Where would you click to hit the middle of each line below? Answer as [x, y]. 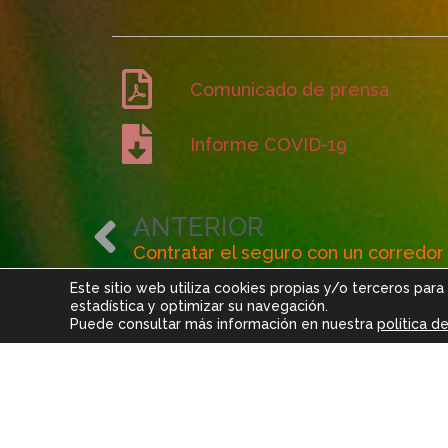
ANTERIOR [198, 227]
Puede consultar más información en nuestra [223, 324]
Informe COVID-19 [268, 144]
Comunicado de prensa [289, 89]
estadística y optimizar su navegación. [199, 306]
